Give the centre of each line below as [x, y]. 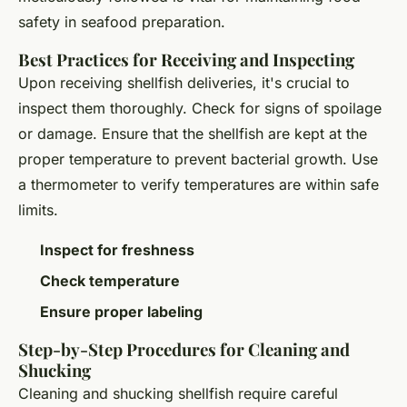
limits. [38, 209]
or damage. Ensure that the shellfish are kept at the [193, 133]
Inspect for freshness [117, 249]
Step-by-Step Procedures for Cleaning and [184, 350]
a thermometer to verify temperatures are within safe [199, 184]
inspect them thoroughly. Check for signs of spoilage [200, 108]
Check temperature [110, 280]
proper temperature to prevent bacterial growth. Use [198, 159]
